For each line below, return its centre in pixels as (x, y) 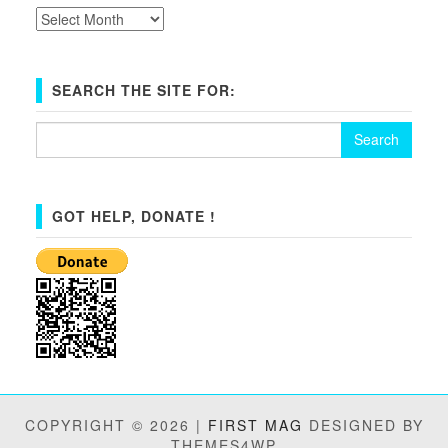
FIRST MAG (255, 425)
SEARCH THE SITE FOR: (143, 89)
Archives (64, 15)
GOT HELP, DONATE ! (133, 216)
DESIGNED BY (363, 425)
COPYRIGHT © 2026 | (116, 425)
